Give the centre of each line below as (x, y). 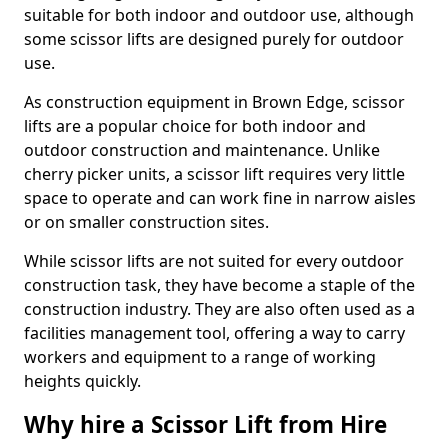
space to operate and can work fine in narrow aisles (220, 198)
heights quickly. (82, 381)
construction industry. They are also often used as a (219, 309)
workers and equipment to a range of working (200, 357)
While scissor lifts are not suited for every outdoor (214, 261)
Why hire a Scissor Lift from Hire (205, 424)
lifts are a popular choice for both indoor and (195, 126)
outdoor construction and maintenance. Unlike (202, 150)
